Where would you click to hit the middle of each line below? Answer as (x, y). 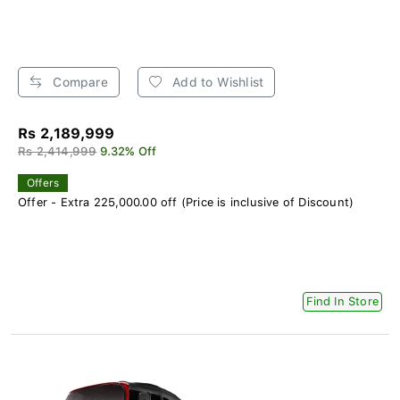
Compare (79, 82)
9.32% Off (128, 151)
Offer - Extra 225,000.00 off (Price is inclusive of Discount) (186, 202)
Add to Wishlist (217, 82)
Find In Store (342, 301)
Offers (43, 183)
